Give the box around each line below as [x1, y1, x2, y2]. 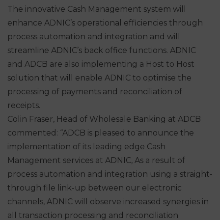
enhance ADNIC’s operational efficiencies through [7, 18, 203, 27]
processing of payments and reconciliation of [7, 87, 182, 96]
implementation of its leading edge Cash [7, 142, 165, 151]
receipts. [7, 101, 40, 110]
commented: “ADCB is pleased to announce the [7, 128, 194, 137]
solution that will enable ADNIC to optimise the [7, 73, 192, 82]
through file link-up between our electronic [7, 183, 182, 192]
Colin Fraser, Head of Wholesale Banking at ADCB [7, 114, 201, 124]
